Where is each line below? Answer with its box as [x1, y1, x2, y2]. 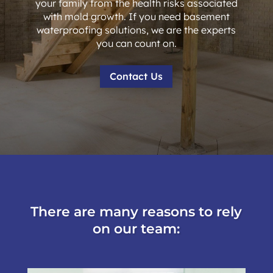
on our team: [93, 220, 180, 237]
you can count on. [96, 37, 177, 49]
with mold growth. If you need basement [43, 10, 230, 23]
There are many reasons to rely [30, 203, 243, 220]
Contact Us [110, 69, 163, 82]
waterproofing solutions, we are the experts [37, 24, 236, 36]
